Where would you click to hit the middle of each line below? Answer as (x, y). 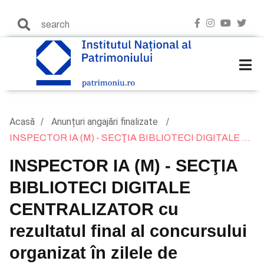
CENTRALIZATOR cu (94, 209)
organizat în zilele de (93, 253)
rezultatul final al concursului (128, 231)
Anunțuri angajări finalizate (106, 122)
